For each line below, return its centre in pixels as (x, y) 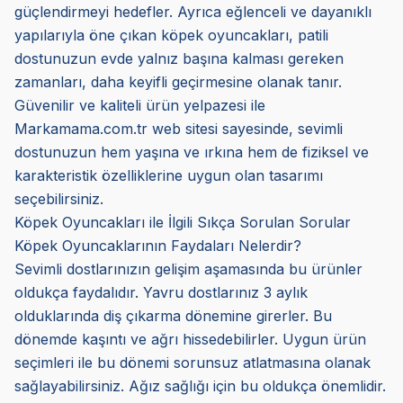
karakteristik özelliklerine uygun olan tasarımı (169, 176)
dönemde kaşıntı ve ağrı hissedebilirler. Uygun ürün (190, 340)
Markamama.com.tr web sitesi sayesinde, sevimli (179, 129)
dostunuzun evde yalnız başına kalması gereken (179, 59)
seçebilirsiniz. (59, 199)
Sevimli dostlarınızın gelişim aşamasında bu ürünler (188, 269)
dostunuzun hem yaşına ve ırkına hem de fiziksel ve (192, 152)
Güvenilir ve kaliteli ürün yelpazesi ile (140, 106)
